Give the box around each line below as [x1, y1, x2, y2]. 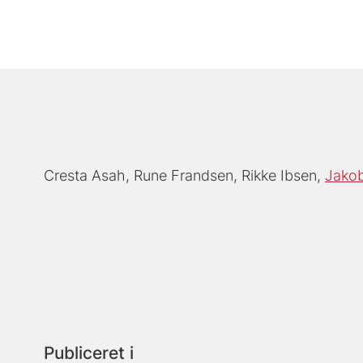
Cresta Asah [44, 167, 126, 185]
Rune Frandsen [134, 167, 234, 185]
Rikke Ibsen [241, 167, 318, 185]
